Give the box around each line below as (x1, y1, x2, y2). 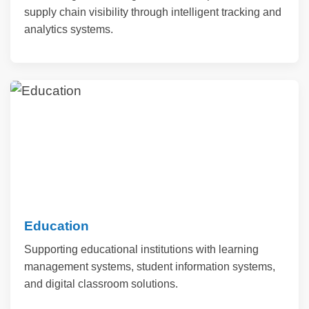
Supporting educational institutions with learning (24, 243, 259, 255)
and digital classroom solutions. (24, 277, 178, 290)
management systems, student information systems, (24, 260, 275, 272)
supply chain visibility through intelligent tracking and (24, 6, 281, 18)
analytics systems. (24, 23, 113, 35)
